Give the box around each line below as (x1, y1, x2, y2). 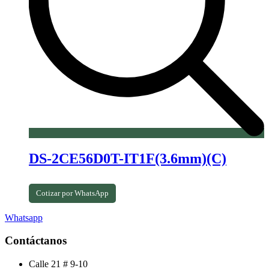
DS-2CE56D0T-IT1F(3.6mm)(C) (29, 150, 226, 166)
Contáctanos (5, 234, 67, 247)
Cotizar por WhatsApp (36, 188, 109, 198)
